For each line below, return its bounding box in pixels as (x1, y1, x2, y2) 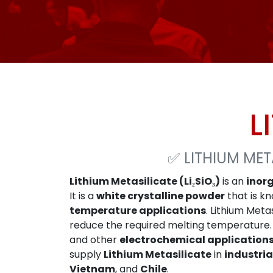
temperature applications (69, 204, 206, 218)
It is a (69, 189, 96, 203)
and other (69, 233, 119, 247)
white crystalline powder (96, 189, 225, 203)
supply (69, 247, 104, 261)
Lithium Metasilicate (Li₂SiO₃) (69, 174, 220, 188)
